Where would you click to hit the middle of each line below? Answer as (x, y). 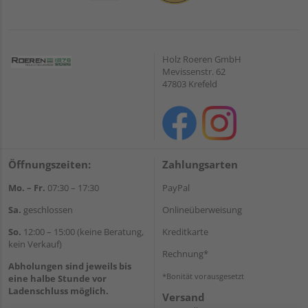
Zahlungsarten (200, 164)
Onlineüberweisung (202, 209)
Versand (184, 297)
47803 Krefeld (190, 84)
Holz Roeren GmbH (202, 59)
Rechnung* (185, 253)
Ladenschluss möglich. (58, 290)
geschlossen (47, 209)
